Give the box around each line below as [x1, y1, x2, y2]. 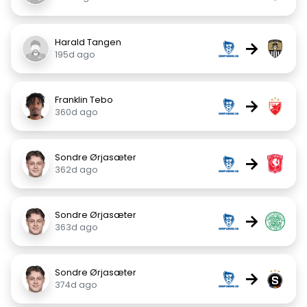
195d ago [55, 49, 95, 60]
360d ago [55, 106, 98, 118]
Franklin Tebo [55, 94, 113, 106]
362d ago [55, 164, 98, 175]
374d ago [55, 279, 97, 291]
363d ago [55, 221, 98, 233]
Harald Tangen [55, 36, 121, 48]
